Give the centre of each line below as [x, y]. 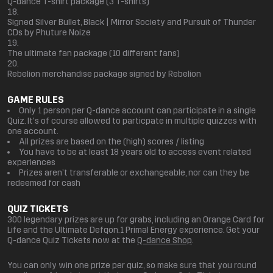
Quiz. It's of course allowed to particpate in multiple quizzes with [132, 121]
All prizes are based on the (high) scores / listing [112, 142]
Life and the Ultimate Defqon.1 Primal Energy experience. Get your [133, 230]
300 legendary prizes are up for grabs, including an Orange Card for [136, 220]
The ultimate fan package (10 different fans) [94, 54]
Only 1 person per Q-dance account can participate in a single [137, 111]
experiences [31, 163]
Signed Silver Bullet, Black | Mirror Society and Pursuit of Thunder [132, 23]
